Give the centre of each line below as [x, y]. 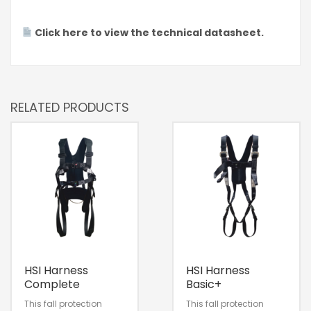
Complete [52, 284]
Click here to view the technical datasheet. [149, 32]
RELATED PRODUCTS [70, 107]
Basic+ [203, 284]
